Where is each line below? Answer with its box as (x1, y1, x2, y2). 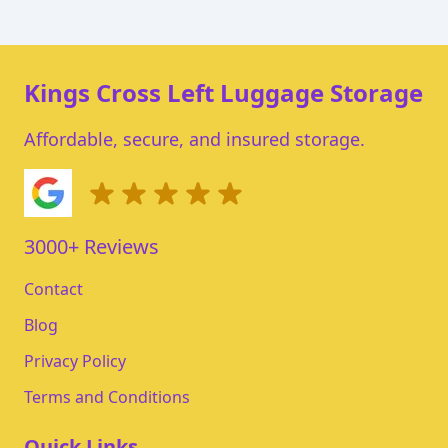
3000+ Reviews (24, 233, 159, 260)
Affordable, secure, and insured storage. (24, 127, 365, 151)
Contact (24, 278, 83, 300)
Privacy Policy (24, 350, 126, 372)
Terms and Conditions (24, 386, 190, 408)
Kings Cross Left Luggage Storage (24, 76, 423, 109)
